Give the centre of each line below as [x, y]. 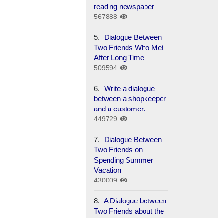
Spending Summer [124, 160]
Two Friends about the [129, 211]
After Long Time [119, 57]
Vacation [108, 170]
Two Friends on [118, 149]
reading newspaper [124, 6]
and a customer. [120, 109]
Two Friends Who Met [129, 47]
